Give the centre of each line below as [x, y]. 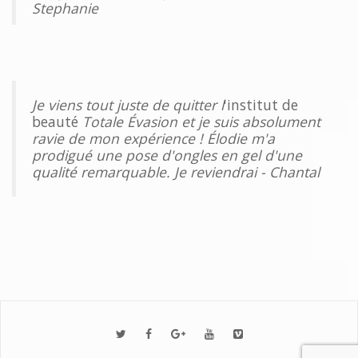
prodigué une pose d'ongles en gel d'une [167, 155]
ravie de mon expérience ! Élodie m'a [153, 138]
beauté [55, 121]
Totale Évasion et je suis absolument [199, 121]
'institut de [261, 104]
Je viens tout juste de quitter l [128, 104]
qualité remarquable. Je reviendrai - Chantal [176, 171]
